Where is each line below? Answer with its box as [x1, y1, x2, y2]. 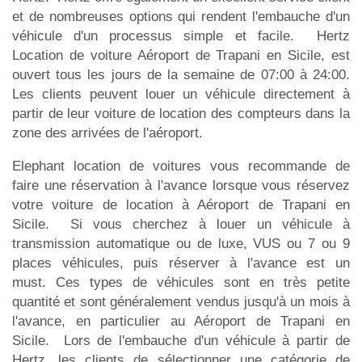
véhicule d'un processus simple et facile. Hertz [12, 27, 350, 44]
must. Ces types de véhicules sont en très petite [12, 274, 350, 290]
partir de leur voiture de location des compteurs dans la [12, 105, 350, 121]
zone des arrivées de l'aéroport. [12, 124, 207, 141]
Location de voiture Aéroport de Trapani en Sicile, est [12, 47, 350, 63]
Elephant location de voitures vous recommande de [12, 158, 350, 174]
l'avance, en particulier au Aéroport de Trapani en [12, 313, 350, 329]
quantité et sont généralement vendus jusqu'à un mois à [12, 293, 350, 309]
